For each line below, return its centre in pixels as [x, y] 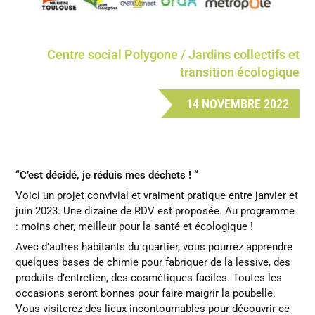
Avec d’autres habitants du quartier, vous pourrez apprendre [154, 247]
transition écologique [239, 72]
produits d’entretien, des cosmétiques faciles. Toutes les [149, 278]
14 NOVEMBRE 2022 [237, 104]
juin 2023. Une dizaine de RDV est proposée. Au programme [155, 211]
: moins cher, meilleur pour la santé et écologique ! [136, 227]
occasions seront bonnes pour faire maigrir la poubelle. [146, 294]
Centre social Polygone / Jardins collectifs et [173, 55]
